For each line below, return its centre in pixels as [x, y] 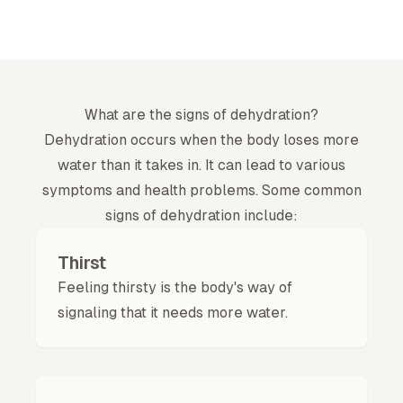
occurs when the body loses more [243, 140]
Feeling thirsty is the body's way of [175, 287]
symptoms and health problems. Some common [201, 190]
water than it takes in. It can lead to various [201, 165]
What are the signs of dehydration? [201, 115]
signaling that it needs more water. [173, 313]
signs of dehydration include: [201, 215]
